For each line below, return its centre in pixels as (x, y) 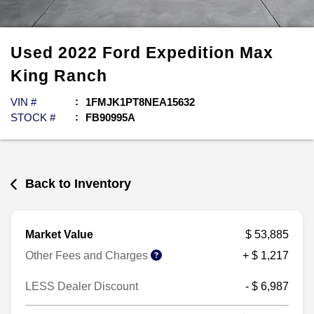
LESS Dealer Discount (82, 286)
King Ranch (59, 76)
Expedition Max (210, 53)
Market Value (59, 234)
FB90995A (110, 117)
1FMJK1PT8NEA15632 (140, 102)
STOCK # (33, 117)
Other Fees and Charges (88, 255)
